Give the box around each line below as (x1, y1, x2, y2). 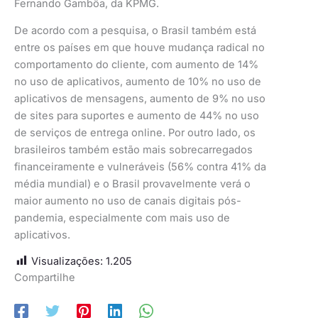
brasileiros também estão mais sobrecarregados (14, 143, 253, 157)
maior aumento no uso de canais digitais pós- (14, 194, 241, 208)
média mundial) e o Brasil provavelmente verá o (14, 177, 251, 191)
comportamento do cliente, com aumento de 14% (14, 58, 258, 72)
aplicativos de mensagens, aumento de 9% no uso (14, 92, 265, 106)
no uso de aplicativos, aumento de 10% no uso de (14, 75, 261, 89)
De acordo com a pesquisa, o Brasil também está (14, 24, 256, 38)
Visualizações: (31, 255, 103, 268)
